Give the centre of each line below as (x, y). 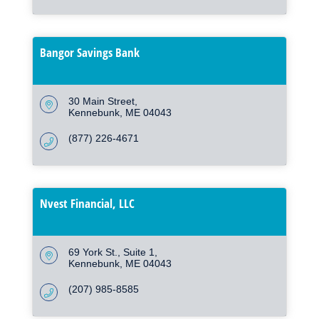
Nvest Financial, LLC (87, 204)
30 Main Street (101, 101)
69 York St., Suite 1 (111, 252)
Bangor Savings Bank (90, 53)
